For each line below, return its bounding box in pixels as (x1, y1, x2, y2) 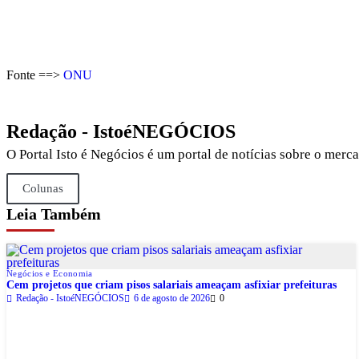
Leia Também (6, 205, 101, 224)
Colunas (22, 182, 63, 196)
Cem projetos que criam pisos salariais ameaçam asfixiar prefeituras (6, 279, 337, 292)
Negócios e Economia (6, 268, 93, 279)
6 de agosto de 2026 (134, 292, 210, 305)
